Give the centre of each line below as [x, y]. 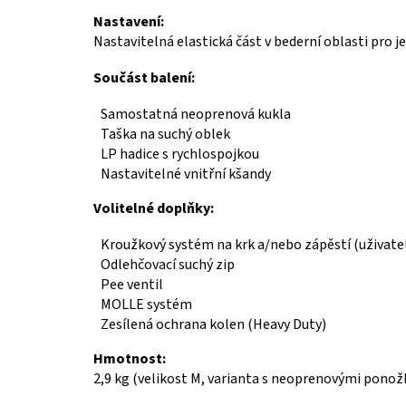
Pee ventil [132, 284]
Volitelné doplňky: [154, 208]
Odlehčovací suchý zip [168, 264]
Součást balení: [144, 77]
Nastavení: [129, 21]
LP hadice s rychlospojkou [180, 154]
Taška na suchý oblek [165, 134]
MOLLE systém [146, 304]
